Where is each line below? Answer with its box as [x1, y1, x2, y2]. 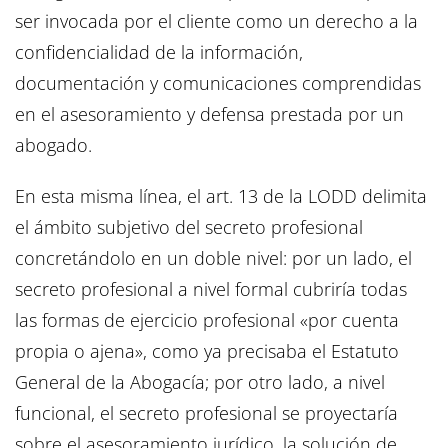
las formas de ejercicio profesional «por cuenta [15, 308, 399, 333]
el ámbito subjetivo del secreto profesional [15, 215, 363, 240]
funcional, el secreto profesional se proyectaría [15, 401, 398, 426]
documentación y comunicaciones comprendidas [15, 71, 421, 96]
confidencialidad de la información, [15, 40, 303, 65]
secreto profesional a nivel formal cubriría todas [15, 277, 407, 302]
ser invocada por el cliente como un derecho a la [15, 9, 418, 34]
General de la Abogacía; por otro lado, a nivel [15, 370, 385, 395]
